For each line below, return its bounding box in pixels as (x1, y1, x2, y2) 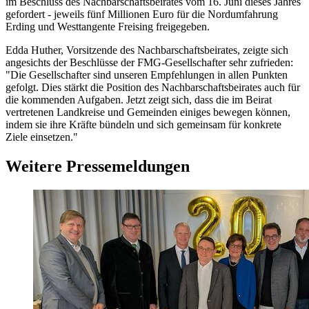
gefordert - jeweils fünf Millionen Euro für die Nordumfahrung (6, 8, 278, 21)
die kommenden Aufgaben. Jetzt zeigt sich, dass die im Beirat (6, 94, 272, 106)
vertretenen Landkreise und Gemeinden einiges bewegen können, (6, 106, 290, 119)
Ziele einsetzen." (6, 131, 78, 143)
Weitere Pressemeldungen (6, 157, 190, 176)
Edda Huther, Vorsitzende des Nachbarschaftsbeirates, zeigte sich (6, 44, 288, 57)
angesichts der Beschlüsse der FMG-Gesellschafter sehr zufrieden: (6, 57, 293, 69)
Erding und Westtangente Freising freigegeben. (6, 21, 210, 33)
